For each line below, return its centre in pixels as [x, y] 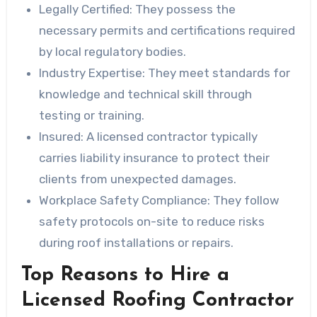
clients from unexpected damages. [138, 179]
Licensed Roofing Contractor [157, 300]
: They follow [244, 200]
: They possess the [183, 9]
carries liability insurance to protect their [155, 157]
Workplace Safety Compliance [123, 200]
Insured [60, 136]
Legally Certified [85, 9]
